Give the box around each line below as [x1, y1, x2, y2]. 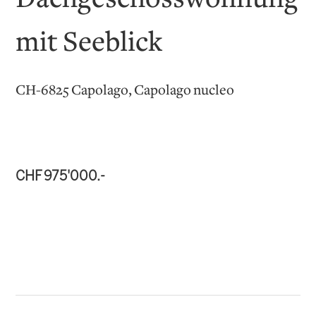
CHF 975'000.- [16, 170, 106, 183]
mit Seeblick [16, 30, 163, 58]
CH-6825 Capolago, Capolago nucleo [16, 83, 235, 98]
